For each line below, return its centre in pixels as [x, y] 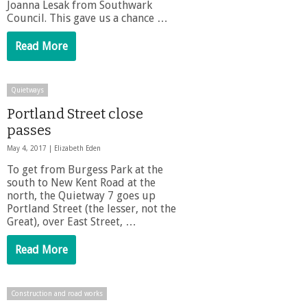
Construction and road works [57, 293]
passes [29, 130]
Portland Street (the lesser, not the [91, 208]
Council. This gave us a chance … [87, 18]
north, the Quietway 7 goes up [81, 195]
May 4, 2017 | [30, 148]
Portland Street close [75, 113]
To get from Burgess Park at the [85, 169]
